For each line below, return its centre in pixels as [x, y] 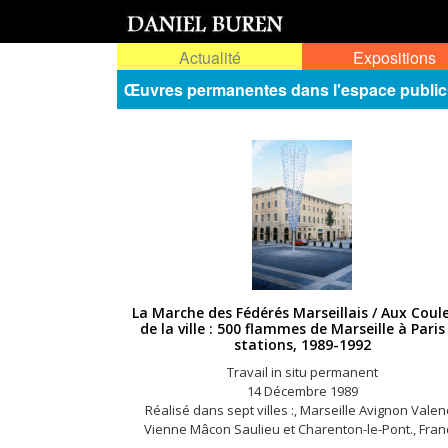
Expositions [394, 57]
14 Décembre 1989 [302, 391]
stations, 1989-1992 [302, 344]
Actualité [209, 57]
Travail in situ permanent [302, 372]
